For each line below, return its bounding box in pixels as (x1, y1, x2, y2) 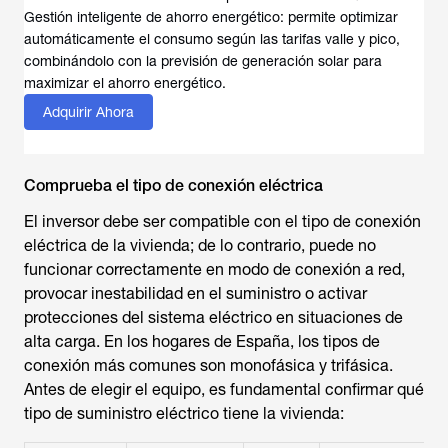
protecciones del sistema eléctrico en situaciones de (24, 308, 403, 327)
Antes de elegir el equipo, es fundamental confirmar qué (24, 380, 424, 399)
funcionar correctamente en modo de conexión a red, (24, 260, 405, 279)
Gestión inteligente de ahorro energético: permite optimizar (24, 9, 398, 25)
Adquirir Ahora (43, 104, 134, 120)
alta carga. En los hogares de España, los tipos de (24, 332, 380, 351)
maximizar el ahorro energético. (24, 75, 226, 91)
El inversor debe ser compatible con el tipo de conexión (24, 212, 421, 231)
